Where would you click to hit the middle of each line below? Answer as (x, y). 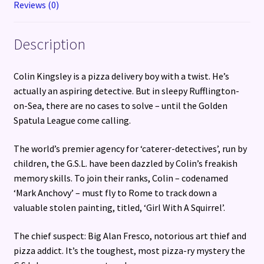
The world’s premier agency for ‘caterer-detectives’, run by (130, 148)
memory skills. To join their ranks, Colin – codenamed (121, 178)
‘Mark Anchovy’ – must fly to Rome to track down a (115, 192)
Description (49, 44)
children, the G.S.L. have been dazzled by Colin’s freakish (125, 163)
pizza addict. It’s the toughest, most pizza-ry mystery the (129, 250)
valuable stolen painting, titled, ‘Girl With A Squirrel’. (119, 207)
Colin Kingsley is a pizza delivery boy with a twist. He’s (121, 76)
